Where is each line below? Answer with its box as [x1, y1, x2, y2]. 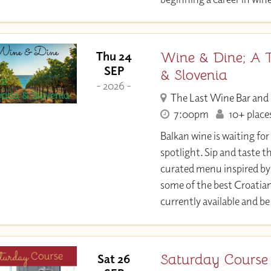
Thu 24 [96, 48, 132, 64]
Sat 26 [97, 250, 131, 266]
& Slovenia [160, 66, 227, 85]
